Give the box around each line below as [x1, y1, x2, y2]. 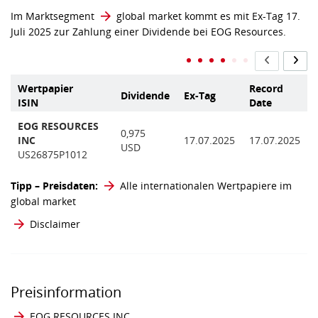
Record [249, 82, 283, 96]
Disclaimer [30, 217, 80, 231]
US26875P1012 [18, 148, 87, 162]
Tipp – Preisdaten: [11, 179, 101, 193]
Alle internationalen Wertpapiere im [120, 179, 292, 193]
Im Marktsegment [11, 9, 97, 23]
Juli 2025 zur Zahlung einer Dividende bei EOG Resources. [11, 25, 286, 38]
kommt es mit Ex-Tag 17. [182, 9, 300, 23]
